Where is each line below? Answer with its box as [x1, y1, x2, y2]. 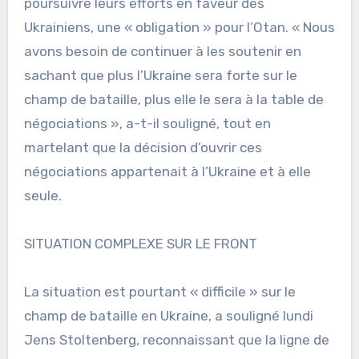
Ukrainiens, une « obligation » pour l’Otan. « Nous [23, 19, 335, 36]
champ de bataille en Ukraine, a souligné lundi [23, 308, 313, 325]
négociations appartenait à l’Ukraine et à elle [23, 163, 311, 180]
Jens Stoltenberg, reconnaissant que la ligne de [23, 332, 329, 349]
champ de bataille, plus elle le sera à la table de [23, 91, 324, 108]
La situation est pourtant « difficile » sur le [23, 284, 296, 301]
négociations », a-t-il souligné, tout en [23, 115, 271, 132]
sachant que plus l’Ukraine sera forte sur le [23, 67, 297, 84]
